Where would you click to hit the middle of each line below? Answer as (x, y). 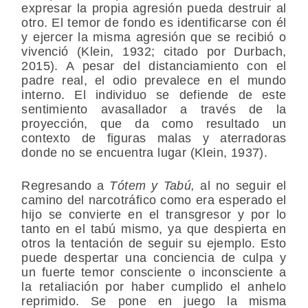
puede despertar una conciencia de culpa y (154, 258)
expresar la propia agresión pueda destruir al (154, 9)
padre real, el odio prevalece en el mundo (154, 81)
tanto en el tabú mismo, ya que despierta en (154, 229)
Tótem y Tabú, (155, 186)
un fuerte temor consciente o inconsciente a (154, 273)
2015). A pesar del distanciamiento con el (154, 66)
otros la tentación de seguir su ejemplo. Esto (154, 244)
